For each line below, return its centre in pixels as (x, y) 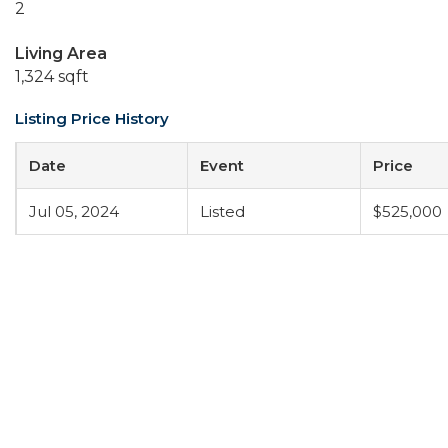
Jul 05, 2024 (74, 211)
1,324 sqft (52, 76)
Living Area (61, 53)
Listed (222, 211)
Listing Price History (92, 118)
